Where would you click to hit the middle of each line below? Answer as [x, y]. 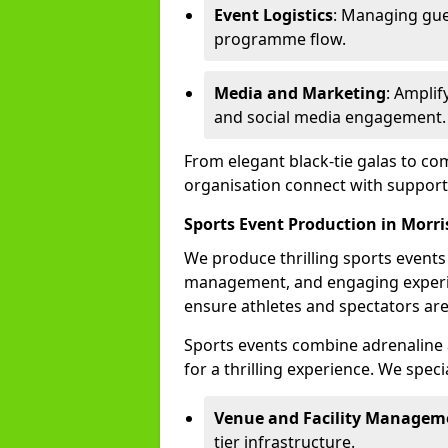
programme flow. [280, 39]
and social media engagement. [330, 117]
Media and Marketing [300, 93]
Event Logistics [273, 15]
